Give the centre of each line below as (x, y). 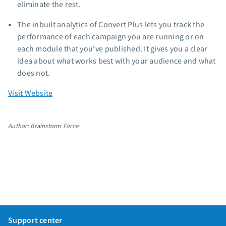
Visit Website (31, 93)
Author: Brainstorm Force (43, 126)
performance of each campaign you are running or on (111, 37)
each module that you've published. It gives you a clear (112, 49)
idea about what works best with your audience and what (117, 61)
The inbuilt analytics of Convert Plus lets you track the (111, 24)
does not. (34, 73)
